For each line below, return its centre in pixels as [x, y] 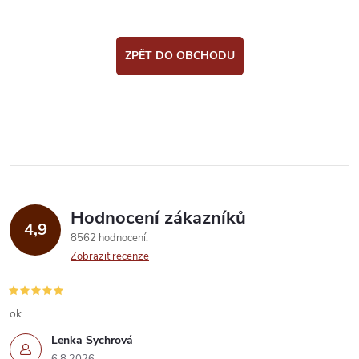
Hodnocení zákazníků [158, 218]
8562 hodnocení [109, 238]
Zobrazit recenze [110, 257]
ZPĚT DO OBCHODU [179, 56]
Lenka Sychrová [92, 341]
